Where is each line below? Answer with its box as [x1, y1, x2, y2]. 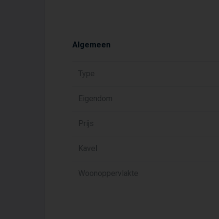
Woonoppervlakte [78, 169, 138, 178]
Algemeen [72, 40, 110, 49]
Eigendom [78, 94, 112, 103]
